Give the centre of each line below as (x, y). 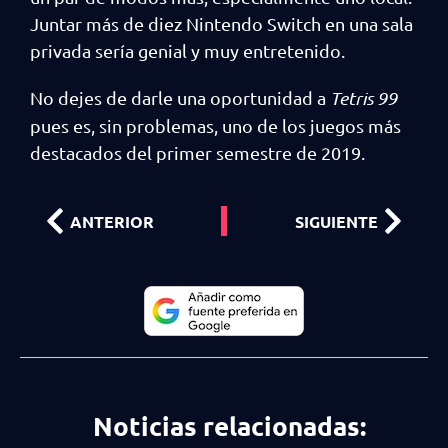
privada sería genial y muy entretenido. (187, 50)
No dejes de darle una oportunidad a (180, 97)
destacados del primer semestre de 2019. (197, 152)
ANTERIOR (112, 221)
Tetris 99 (363, 98)
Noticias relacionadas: (229, 425)
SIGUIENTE (336, 221)
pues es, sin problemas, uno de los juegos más (215, 125)
